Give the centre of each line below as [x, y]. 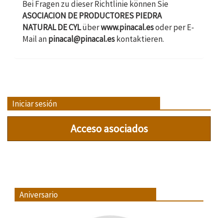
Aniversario [39, 195]
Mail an [35, 39]
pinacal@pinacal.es [82, 39]
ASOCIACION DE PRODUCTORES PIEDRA [92, 16]
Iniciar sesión [35, 104]
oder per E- [174, 27]
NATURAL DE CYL [52, 27]
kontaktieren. [139, 39]
